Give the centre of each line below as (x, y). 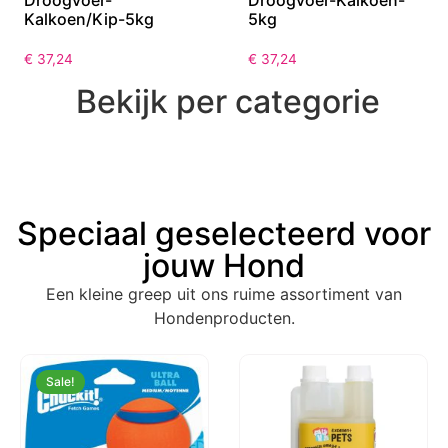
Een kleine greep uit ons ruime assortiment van (224, 293)
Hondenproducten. (224, 317)
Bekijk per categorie (228, 101)
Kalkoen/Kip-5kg (89, 18)
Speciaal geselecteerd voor (224, 233)
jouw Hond (224, 265)
